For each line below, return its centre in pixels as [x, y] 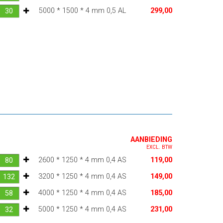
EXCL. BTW [159, 147]
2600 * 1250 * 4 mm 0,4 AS [82, 160]
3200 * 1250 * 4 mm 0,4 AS [82, 176]
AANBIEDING [151, 139]
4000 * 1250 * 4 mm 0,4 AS [82, 193]
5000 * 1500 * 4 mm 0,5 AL [82, 11]
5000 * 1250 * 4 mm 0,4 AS [82, 209]
